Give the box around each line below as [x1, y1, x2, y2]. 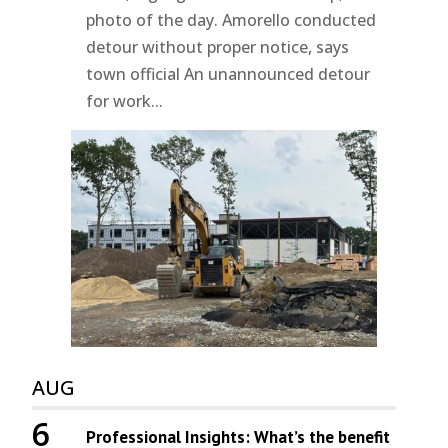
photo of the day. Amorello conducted [86, 9, 377, 32]
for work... [86, 90, 164, 113]
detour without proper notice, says [86, 36, 350, 59]
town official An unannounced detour [86, 63, 371, 86]
